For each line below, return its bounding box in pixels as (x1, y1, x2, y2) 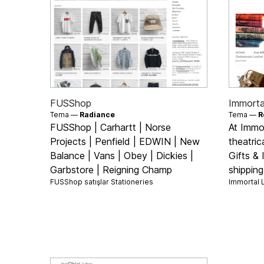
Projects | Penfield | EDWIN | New (50, 135, 200, 147)
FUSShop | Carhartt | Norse (50, 121, 171, 133)
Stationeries (111, 177, 154, 186)
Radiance (80, 110, 115, 119)
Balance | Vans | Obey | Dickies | (50, 149, 194, 161)
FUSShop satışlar (50, 177, 111, 186)
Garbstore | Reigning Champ (50, 163, 173, 176)
